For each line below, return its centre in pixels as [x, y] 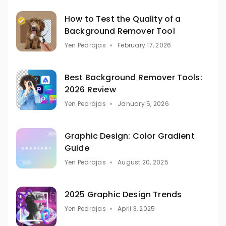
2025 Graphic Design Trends [123, 194]
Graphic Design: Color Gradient [130, 136]
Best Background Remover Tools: [133, 77]
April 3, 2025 [136, 208]
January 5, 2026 [143, 103]
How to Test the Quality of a [123, 19]
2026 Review [90, 89]
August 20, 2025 [143, 162]
